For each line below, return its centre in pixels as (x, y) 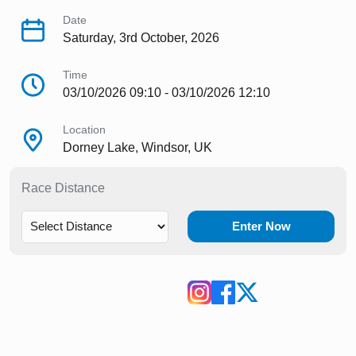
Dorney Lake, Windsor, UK (137, 147)
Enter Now (261, 226)
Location (84, 130)
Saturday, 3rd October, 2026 (141, 38)
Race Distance (63, 188)
